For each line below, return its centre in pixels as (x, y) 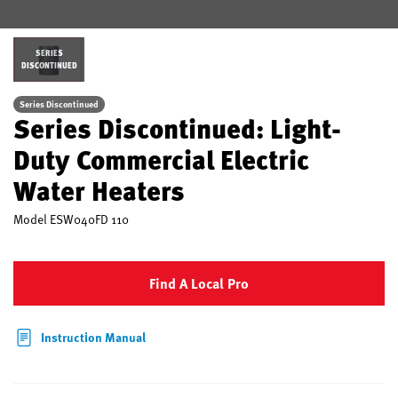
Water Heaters (99, 190)
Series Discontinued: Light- (177, 128)
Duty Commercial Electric (161, 159)
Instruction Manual (93, 337)
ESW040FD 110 (89, 219)
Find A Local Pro (199, 283)
